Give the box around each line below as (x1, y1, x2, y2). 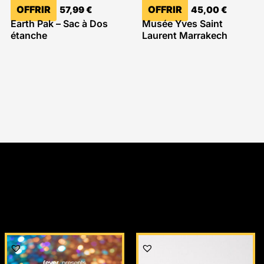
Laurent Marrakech (141, 29, 227, 42)
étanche (11, 29, 48, 42)
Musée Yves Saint (141, 18, 223, 30)
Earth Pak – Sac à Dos (11, 18, 108, 30)
